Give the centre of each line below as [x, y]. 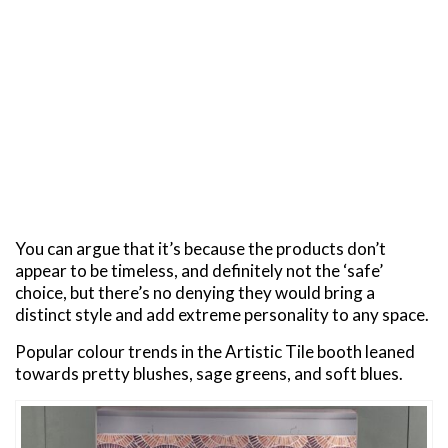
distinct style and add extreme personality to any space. [222, 315]
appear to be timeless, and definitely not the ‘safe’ [199, 271]
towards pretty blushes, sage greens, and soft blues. [209, 374]
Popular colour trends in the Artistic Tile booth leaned [215, 352]
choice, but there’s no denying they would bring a [195, 293]
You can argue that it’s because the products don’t [200, 249]
